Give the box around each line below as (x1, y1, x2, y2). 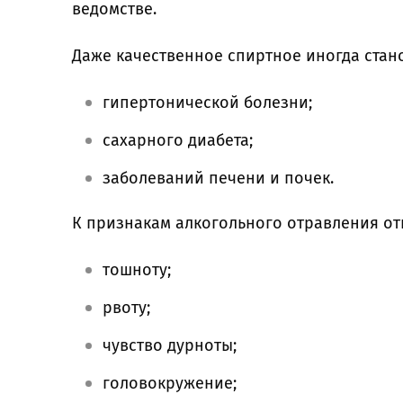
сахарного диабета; (103, 130, 253, 150)
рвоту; (103, 298, 150, 318)
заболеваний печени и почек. (103, 168, 338, 188)
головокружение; (103, 373, 237, 393)
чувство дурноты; (103, 336, 237, 355)
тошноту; (103, 260, 171, 280)
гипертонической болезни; (103, 93, 312, 112)
